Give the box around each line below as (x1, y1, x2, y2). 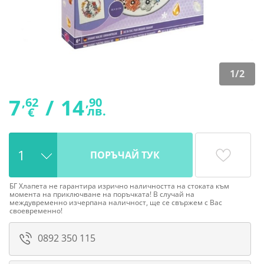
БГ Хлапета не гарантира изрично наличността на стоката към (9, 181, 229, 192)
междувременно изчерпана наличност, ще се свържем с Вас (9, 197, 222, 208)
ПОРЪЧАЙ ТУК (90, 148, 160, 162)
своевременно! (9, 206, 62, 216)
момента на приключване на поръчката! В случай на (9, 189, 194, 200)
